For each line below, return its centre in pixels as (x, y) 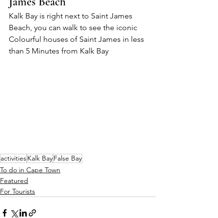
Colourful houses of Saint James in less (77, 39)
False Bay (68, 158)
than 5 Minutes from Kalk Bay (59, 51)
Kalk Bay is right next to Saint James (72, 16)
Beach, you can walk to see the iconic (74, 27)
